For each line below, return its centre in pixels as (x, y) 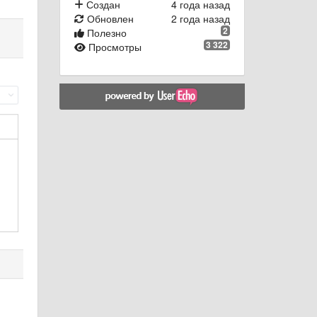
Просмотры (113, 47)
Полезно (105, 33)
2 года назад (201, 19)
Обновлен (109, 19)
